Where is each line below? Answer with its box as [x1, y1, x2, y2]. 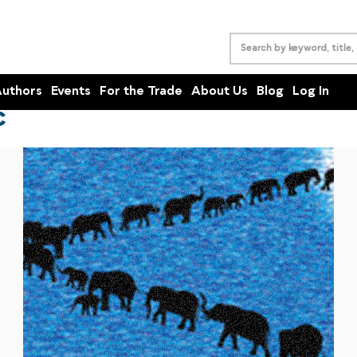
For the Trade [100, 86, 182, 98]
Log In [292, 86, 329, 98]
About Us [191, 86, 248, 98]
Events [51, 86, 91, 98]
